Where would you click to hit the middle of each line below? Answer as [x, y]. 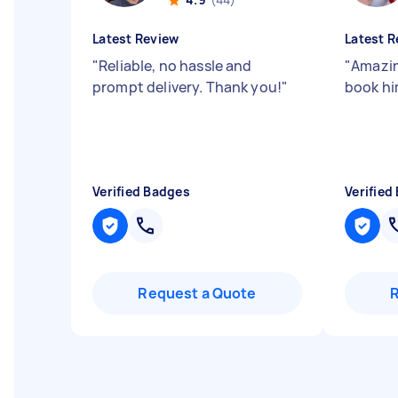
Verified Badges [141, 191]
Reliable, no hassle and [175, 66]
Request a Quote [197, 293]
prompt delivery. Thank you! [187, 87]
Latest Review [136, 39]
